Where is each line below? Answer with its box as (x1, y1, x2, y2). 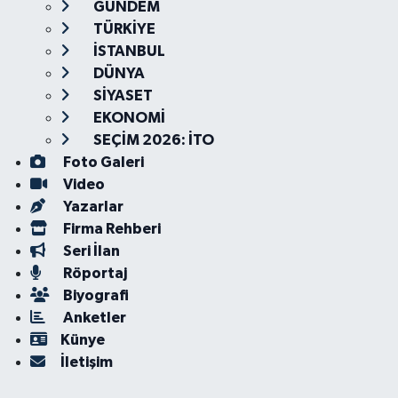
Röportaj (60, 266, 127, 281)
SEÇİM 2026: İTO (90, 132, 214, 147)
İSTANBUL (90, 44, 165, 59)
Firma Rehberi (60, 221, 161, 236)
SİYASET (90, 88, 153, 103)
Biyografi (60, 288, 129, 303)
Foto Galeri (60, 155, 144, 170)
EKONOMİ (90, 110, 165, 125)
